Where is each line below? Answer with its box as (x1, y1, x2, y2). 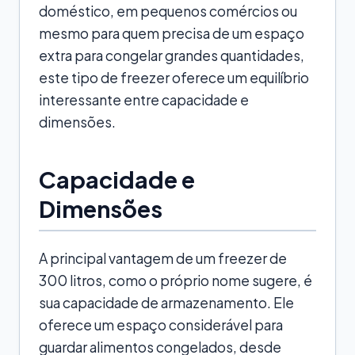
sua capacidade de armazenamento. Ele (39, 293, 294, 311)
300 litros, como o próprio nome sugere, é (39, 271, 312, 289)
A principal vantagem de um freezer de (39, 249, 287, 267)
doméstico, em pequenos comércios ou (39, 2, 297, 20)
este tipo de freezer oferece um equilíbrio (39, 68, 309, 86)
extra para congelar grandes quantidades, (39, 46, 304, 64)
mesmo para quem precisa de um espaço (39, 24, 304, 42)
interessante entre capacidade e (39, 90, 249, 109)
